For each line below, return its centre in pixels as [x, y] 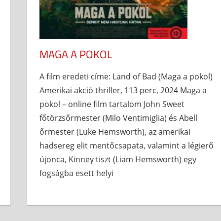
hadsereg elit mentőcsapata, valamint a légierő [127, 146]
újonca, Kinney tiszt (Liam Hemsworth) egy [118, 160]
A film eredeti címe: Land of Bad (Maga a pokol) [126, 77]
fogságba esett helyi [77, 173]
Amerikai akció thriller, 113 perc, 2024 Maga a [123, 91]
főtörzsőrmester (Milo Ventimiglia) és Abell [119, 118]
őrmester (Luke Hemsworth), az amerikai [115, 132]
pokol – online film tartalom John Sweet [112, 104]
